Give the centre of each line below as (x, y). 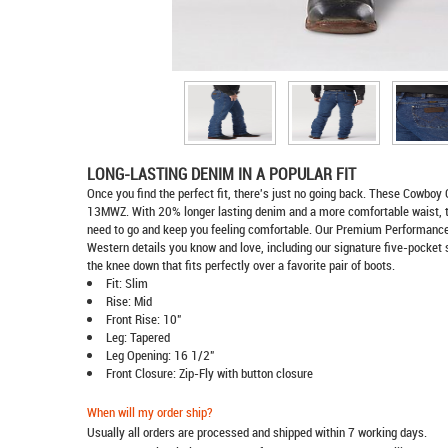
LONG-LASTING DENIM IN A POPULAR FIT (221, 174)
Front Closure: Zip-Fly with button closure (209, 373)
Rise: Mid (129, 301)
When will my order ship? (150, 412)
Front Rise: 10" (143, 319)
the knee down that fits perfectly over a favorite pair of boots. (241, 265)
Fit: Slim (127, 283)
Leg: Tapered (138, 337)
